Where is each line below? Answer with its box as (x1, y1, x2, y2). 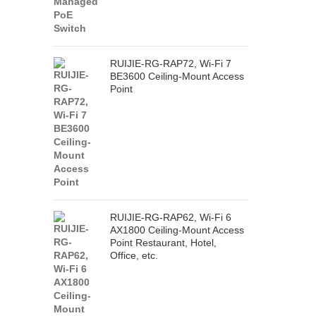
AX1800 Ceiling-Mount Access (110, 224, 244, 236)
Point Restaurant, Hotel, (110, 237, 217, 248)
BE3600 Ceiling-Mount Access (110, 71, 244, 82)
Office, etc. (110, 250, 158, 261)
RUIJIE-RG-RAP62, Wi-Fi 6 (110, 212, 231, 223)
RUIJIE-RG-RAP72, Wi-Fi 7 (110, 58, 231, 69)
